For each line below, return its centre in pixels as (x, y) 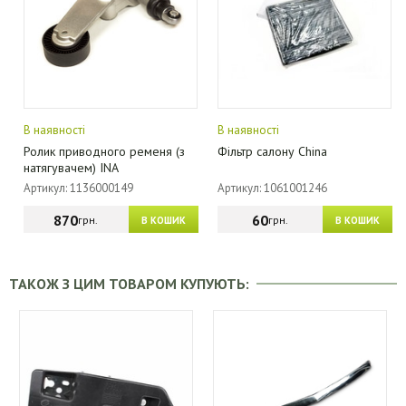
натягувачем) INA (72, 168)
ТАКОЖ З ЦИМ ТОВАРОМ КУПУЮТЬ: (133, 284)
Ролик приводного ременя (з (105, 151)
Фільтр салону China (273, 151)
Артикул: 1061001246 (273, 188)
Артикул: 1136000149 (79, 188)
